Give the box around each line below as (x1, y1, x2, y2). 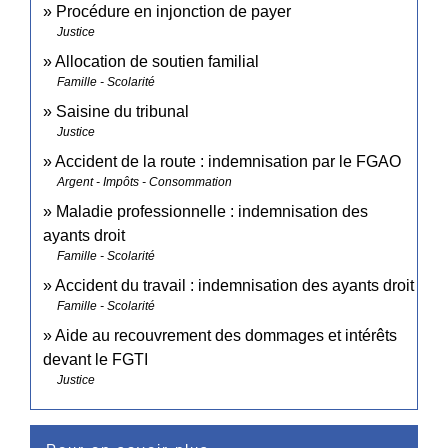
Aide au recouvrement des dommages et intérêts (55, 326, 397, 344)
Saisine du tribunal (56, 102, 189, 120)
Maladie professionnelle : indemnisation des (56, 202, 368, 220)
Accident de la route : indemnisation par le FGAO (55, 152, 401, 170)
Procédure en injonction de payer (56, 2, 291, 20)
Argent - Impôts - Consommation (57, 174, 232, 189)
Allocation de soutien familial (55, 52, 259, 70)
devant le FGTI (43, 350, 148, 368)
